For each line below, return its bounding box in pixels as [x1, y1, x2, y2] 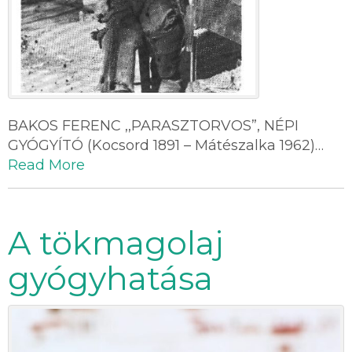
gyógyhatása [8, 258, 213, 299]
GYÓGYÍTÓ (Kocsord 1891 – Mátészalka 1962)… [8, 137, 324, 155]
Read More [8, 156, 85, 174]
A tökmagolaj [8, 223, 223, 263]
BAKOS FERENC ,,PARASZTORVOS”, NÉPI [8, 117, 299, 135]
